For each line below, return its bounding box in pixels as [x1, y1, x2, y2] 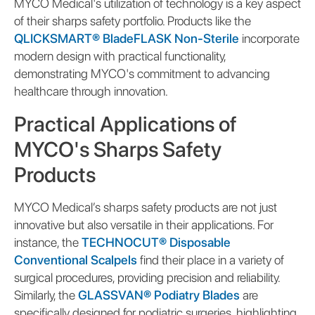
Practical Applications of [14, 110, 237, 136]
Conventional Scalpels [14, 252, 137, 267]
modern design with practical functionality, [14, 48, 226, 63]
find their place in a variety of [137, 252, 284, 267]
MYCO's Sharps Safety [14, 136, 221, 162]
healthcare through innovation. [14, 83, 168, 98]
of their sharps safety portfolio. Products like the [14, 13, 251, 28]
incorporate [239, 30, 300, 46]
